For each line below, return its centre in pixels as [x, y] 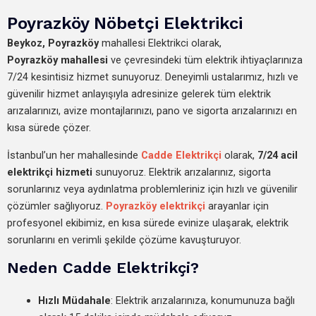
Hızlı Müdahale [74, 301]
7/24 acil [278, 155]
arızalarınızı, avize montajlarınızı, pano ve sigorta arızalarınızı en [152, 111]
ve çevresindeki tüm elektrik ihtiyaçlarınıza [205, 60]
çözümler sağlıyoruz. [56, 206]
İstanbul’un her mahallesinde [74, 155]
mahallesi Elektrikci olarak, [160, 43]
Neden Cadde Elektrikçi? [103, 268]
